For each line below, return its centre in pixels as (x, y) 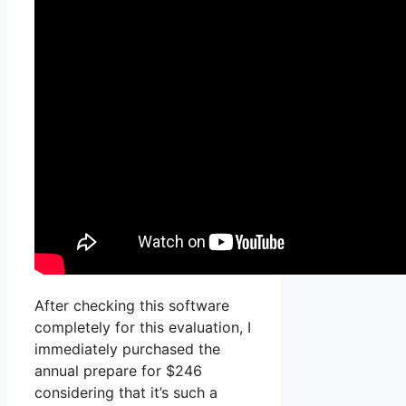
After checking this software (132, 306)
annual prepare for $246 (118, 371)
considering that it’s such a (126, 393)
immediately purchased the (127, 349)
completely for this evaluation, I (143, 328)
